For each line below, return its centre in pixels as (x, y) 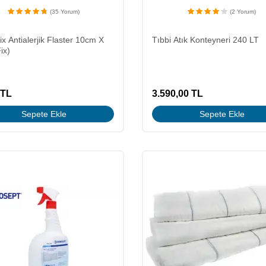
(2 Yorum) (243, 11)
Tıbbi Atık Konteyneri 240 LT (205, 39)
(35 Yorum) (65, 11)
